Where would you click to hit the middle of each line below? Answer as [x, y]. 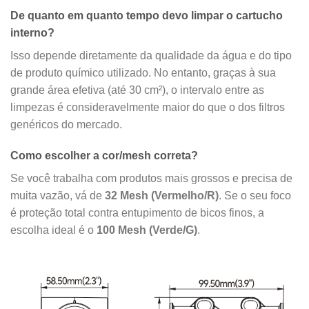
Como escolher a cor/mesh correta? [104, 156]
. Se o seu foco [255, 196]
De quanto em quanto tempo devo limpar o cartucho [147, 15]
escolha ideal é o [53, 230]
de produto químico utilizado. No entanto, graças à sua [143, 72]
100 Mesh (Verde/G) [147, 230]
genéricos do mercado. [66, 124]
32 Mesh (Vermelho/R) [162, 196]
